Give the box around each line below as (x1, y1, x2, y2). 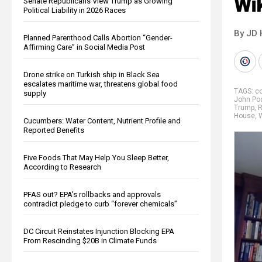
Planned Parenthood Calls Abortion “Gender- (23, 33, 173, 42)
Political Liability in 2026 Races (23, 5, 126, 15)
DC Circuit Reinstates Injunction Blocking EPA (23, 226, 174, 236)
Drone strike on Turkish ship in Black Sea (23, 70, 160, 79)
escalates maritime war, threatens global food (23, 79, 178, 88)
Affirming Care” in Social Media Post (23, 42, 145, 51)
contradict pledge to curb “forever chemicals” (23, 199, 177, 208)
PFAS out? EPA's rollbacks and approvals (23, 189, 161, 199)
